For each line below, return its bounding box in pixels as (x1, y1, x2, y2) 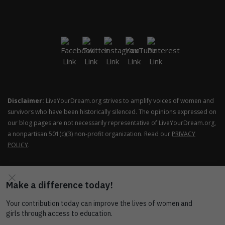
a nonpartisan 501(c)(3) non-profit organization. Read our (8, 129, 172, 138)
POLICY (8, 140, 28, 149)
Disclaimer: (8, 96, 44, 105)
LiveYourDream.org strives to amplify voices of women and (44, 96, 214, 105)
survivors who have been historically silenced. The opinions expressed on (8, 107, 216, 116)
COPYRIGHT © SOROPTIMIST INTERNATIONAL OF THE (16, 202, 209, 211)
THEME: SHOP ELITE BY (133, 211, 216, 220)
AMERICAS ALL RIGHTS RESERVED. (9, 211, 133, 220)
